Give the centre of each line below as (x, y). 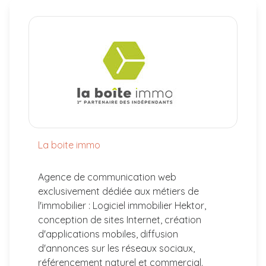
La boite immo (69, 145)
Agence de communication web (107, 177)
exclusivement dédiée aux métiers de (118, 191)
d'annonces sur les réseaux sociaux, (116, 248)
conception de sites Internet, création (120, 220)
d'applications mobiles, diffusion (108, 234)
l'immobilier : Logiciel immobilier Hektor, (122, 205)
